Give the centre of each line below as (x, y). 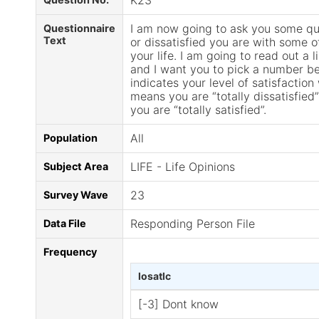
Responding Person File (193, 224)
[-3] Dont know (178, 304)
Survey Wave (76, 195)
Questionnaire (79, 28)
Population (70, 138)
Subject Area (76, 166)
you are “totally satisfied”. (198, 110)
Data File (65, 223)
